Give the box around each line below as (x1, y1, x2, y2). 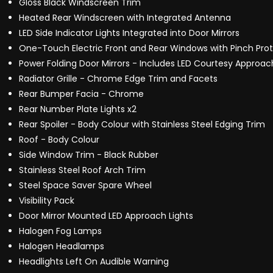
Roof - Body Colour (19, 133, 99, 146)
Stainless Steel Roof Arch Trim (19, 164, 146, 177)
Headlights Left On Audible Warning (19, 255, 169, 268)
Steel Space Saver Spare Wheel (19, 179, 152, 192)
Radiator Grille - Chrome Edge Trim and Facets (19, 73, 218, 85)
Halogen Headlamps (19, 240, 104, 253)
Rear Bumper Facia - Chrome (19, 88, 144, 101)
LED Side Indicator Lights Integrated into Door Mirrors (19, 27, 239, 40)
